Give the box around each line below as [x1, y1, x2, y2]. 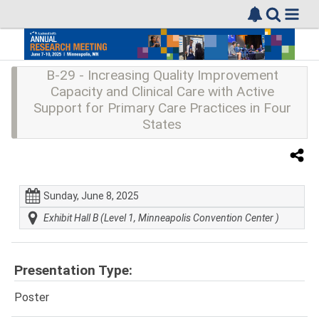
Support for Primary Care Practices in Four [33, 99, 291, 116]
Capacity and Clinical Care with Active [50, 83, 274, 100]
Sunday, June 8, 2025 [43, 190, 139, 202]
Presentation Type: [14, 262, 132, 279]
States [142, 115, 182, 132]
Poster [14, 290, 49, 304]
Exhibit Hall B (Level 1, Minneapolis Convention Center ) [43, 212, 279, 224]
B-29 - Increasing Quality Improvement [46, 66, 278, 83]
